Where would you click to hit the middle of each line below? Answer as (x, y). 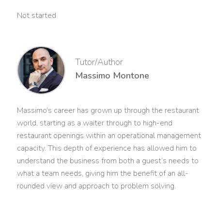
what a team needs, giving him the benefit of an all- (103, 173)
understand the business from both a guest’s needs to (108, 161)
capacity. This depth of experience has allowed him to (107, 148)
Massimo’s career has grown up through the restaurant (108, 110)
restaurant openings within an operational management (109, 135)
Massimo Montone (112, 75)
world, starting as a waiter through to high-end (95, 123)
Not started (37, 15)
